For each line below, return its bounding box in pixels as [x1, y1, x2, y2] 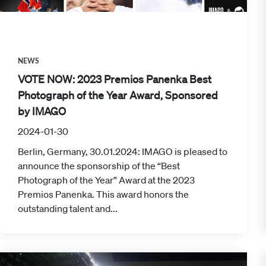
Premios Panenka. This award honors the [18, 188, 189, 200]
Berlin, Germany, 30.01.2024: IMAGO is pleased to [18, 145, 227, 157]
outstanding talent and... [18, 202, 118, 214]
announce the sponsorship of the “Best [18, 159, 180, 172]
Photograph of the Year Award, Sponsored [18, 88, 218, 102]
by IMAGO [18, 104, 66, 118]
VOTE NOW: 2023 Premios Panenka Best [18, 72, 211, 85]
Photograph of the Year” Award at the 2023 [18, 173, 195, 186]
